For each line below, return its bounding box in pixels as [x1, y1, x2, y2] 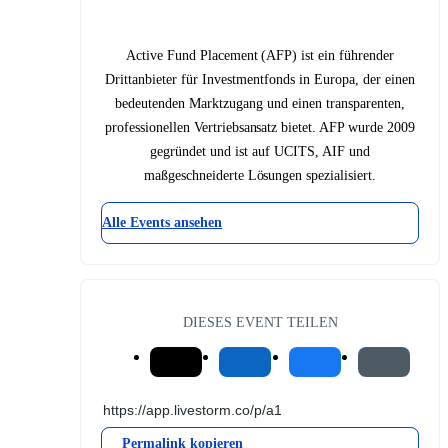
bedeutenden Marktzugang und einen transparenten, [115, 95, 405, 111]
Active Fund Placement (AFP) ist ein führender [125, 47, 395, 63]
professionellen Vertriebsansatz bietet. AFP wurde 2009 [104, 119, 416, 135]
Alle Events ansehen [102, 214, 222, 230]
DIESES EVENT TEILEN [182, 313, 338, 330]
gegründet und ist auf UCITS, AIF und [150, 143, 370, 159]
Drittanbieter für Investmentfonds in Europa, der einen [105, 71, 415, 87]
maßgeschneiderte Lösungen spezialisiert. [143, 167, 377, 183]
